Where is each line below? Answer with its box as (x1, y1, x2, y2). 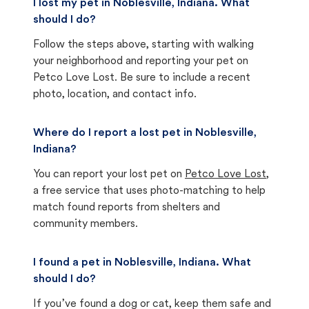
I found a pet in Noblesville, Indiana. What (33, 257, 251, 268)
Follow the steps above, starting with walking (33, 39, 254, 50)
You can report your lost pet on (33, 169, 182, 180)
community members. (33, 219, 138, 230)
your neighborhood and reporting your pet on (33, 56, 248, 67)
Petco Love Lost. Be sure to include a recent (33, 72, 250, 83)
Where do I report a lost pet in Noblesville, (33, 128, 257, 139)
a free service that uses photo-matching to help (33, 186, 266, 197)
